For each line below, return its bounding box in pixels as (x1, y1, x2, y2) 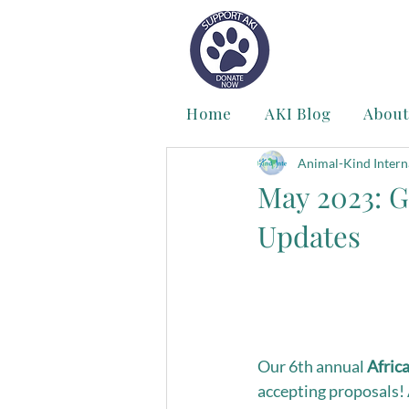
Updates (257, 216, 361, 255)
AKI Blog (264, 103, 331, 123)
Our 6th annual (257, 356, 367, 376)
